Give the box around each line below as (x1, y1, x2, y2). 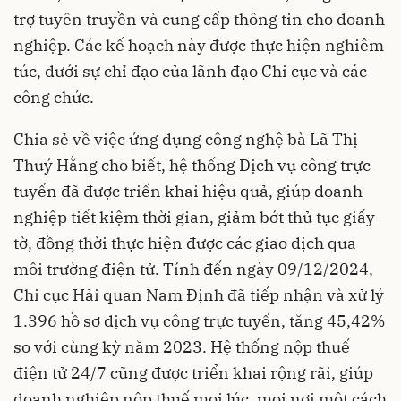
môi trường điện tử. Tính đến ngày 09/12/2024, (13, 259, 373, 279)
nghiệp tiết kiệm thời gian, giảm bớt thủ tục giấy (13, 207, 375, 227)
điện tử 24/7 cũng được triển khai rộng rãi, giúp (13, 363, 373, 383)
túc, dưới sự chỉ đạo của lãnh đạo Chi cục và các (13, 61, 367, 81)
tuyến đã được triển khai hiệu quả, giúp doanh (13, 181, 363, 201)
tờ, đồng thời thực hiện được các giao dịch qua (13, 233, 356, 253)
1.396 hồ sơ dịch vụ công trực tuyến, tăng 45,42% (13, 311, 385, 331)
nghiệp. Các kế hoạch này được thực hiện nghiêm (13, 35, 384, 55)
